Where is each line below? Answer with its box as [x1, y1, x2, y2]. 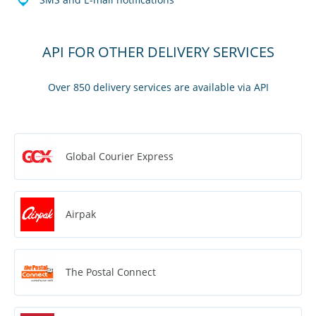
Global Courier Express [66, 149, 174, 163]
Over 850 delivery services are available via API [47, 80, 269, 94]
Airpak [66, 207, 96, 221]
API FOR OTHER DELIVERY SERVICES [42, 42, 274, 61]
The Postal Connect [66, 265, 156, 279]
